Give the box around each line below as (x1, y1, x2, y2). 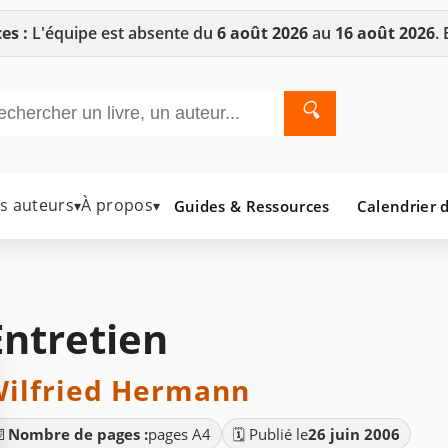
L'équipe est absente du (27, 22, 217, 44)
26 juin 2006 (308, 423, 400, 444)
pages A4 (148, 423, 211, 444)
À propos (81, 194, 153, 217)
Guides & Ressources (173, 195, 330, 216)
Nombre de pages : (8, 423, 148, 444)
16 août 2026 (334, 22, 435, 44)
